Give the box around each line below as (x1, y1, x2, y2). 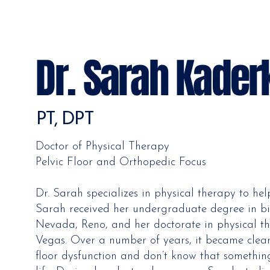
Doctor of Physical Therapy (36, 141, 170, 153)
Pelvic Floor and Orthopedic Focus (36, 157, 207, 169)
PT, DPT (36, 110, 94, 129)
